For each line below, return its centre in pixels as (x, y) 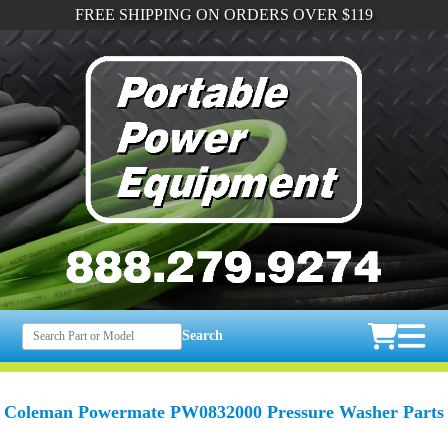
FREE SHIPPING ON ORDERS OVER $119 (223, 14)
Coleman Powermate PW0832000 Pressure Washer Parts (224, 412)
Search (203, 336)
